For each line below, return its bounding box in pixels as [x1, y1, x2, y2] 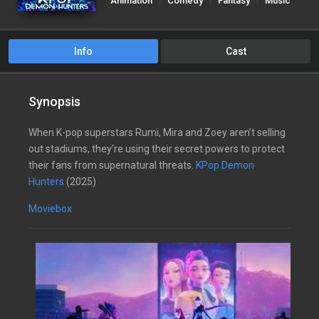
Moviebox [28, 203, 72, 214]
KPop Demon [196, 159, 254, 171]
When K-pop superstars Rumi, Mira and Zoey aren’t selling [28, 127, 286, 138]
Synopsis [28, 94, 80, 109]
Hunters [28, 176, 64, 187]
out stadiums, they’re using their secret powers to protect [28, 143, 285, 155]
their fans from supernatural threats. [28, 159, 196, 171]
